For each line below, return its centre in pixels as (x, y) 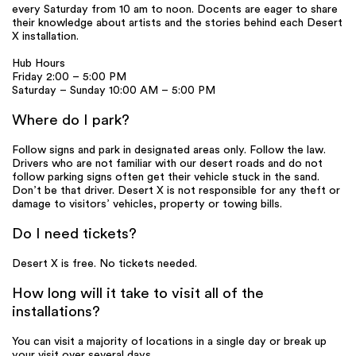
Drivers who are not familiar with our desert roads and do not (167, 164)
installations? (56, 312)
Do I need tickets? (74, 234)
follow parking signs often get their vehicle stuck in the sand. (166, 178)
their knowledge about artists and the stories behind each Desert (177, 23)
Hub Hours (39, 64)
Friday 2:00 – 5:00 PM (69, 77)
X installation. (45, 37)
